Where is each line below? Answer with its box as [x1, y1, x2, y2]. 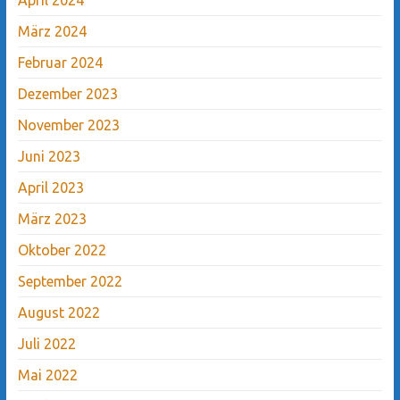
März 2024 [17, 22, 87, 39]
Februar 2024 [17, 54, 103, 71]
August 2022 [17, 304, 100, 321]
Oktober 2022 [17, 241, 106, 258]
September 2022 [17, 272, 122, 289]
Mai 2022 [17, 366, 78, 383]
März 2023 [17, 210, 87, 227]
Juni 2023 [17, 147, 80, 164]
